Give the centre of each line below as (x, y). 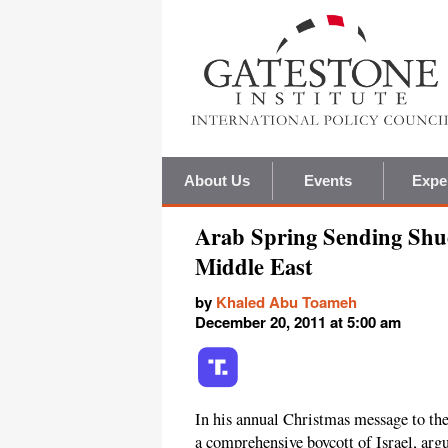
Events (328, 181)
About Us (217, 181)
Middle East (254, 267)
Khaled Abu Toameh (286, 302)
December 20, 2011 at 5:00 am (298, 322)
